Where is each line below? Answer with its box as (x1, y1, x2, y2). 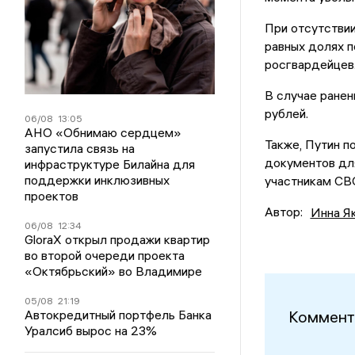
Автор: (264, 204, 303, 220)
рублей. (264, 105, 308, 122)
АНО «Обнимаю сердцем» (25, 124, 182, 140)
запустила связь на (25, 140, 136, 156)
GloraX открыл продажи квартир (25, 231, 211, 247)
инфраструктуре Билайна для (25, 156, 196, 172)
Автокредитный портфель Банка (25, 307, 212, 323)
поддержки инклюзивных (25, 172, 170, 188)
